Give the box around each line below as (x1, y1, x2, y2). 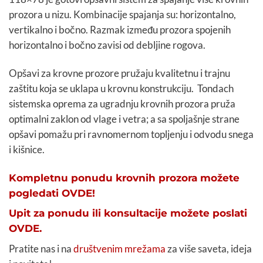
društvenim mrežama (73, 242, 166, 255)
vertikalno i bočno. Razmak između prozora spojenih (9, 23, 231, 36)
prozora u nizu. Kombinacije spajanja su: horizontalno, (9, 8, 236, 21)
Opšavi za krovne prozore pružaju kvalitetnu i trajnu (9, 67, 230, 80)
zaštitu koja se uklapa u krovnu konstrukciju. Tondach (9, 82, 234, 95)
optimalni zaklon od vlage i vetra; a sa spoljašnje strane (9, 113, 240, 126)
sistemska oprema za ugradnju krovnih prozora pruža (9, 97, 235, 110)
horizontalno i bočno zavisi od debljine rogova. (9, 39, 205, 52)
